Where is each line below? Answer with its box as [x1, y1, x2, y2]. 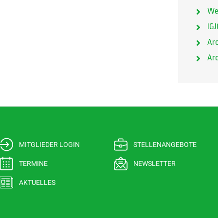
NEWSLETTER [133, 159, 176, 167]
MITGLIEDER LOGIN [18, 140, 80, 148]
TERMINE [18, 159, 48, 167]
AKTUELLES [18, 178, 55, 186]
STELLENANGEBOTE [133, 140, 197, 148]
